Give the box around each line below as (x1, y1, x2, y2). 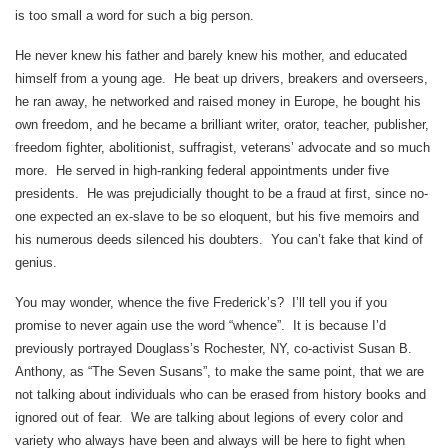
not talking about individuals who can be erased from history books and (15, 386, 426, 402)
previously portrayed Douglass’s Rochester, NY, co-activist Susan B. (15, 340, 412, 356)
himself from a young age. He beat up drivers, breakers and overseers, (15, 70, 428, 86)
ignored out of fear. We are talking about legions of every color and (15, 409, 403, 425)
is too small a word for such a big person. (15, 7, 254, 23)
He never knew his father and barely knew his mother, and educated (15, 47, 407, 63)
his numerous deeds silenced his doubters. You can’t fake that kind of (15, 231, 423, 247)
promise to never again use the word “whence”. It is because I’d (15, 317, 386, 333)
